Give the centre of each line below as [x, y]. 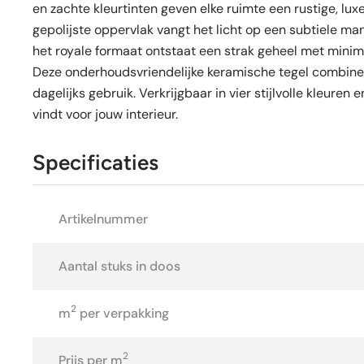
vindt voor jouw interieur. [105, 114]
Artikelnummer [103, 219]
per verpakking [123, 313]
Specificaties [95, 162]
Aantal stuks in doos [119, 266]
